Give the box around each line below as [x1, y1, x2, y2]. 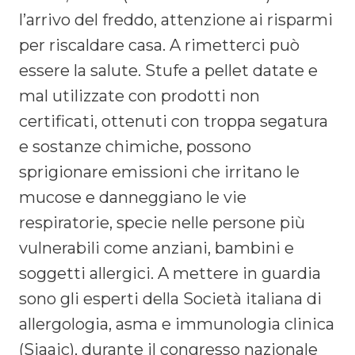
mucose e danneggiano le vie [19, 187, 246, 207]
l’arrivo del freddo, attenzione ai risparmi [19, 10, 333, 29]
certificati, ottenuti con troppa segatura [19, 111, 328, 131]
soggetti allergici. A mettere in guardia [19, 263, 321, 283]
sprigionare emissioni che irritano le [19, 162, 300, 181]
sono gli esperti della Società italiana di [19, 288, 322, 308]
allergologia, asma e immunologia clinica [19, 314, 334, 334]
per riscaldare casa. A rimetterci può [19, 35, 300, 55]
